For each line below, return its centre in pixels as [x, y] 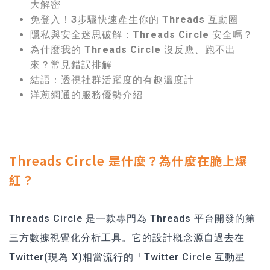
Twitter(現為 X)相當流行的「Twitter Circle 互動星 [127, 257]
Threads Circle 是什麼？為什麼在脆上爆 [128, 160]
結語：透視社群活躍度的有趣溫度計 [112, 80]
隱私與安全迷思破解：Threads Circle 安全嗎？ [142, 34]
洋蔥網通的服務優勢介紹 [86, 95]
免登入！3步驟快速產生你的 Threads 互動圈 [134, 19]
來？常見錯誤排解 [71, 64]
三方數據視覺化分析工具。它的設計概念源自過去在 [127, 237]
